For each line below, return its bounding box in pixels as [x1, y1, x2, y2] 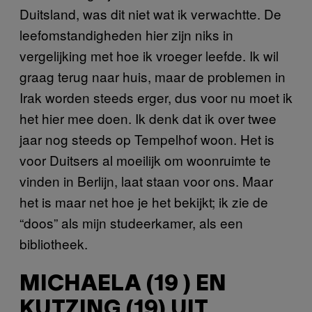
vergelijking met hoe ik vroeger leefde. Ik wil [19, 45, 279, 65]
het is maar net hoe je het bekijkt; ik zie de [19, 192, 268, 211]
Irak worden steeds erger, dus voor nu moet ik [19, 87, 292, 107]
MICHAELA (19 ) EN [19, 274, 226, 295]
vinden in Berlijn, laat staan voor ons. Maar [19, 171, 273, 190]
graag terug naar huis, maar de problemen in [19, 66, 286, 86]
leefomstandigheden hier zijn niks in [19, 24, 233, 44]
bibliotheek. [19, 233, 88, 253]
